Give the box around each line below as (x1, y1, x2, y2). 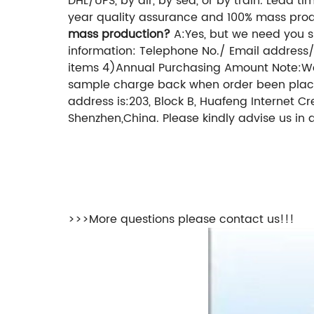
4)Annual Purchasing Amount (102, 59, 268, 78)
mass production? (68, 25, 170, 44)
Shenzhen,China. (68, 109, 159, 128)
